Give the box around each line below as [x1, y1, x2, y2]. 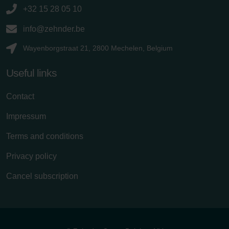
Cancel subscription [6, 171, 78, 180]
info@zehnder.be [23, 24, 85, 33]
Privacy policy [6, 151, 57, 161]
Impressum [6, 111, 46, 121]
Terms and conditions [6, 131, 83, 141]
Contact [6, 91, 34, 101]
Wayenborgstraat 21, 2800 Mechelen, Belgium [23, 43, 173, 52]
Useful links [6, 66, 57, 79]
